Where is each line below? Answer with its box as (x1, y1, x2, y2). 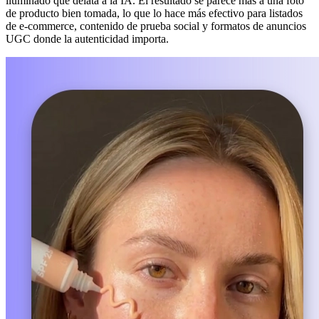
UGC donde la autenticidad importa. (6, 32, 169, 45)
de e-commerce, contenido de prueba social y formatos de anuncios (6, 19, 306, 32)
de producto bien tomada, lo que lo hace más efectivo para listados (6, 6, 303, 19)
